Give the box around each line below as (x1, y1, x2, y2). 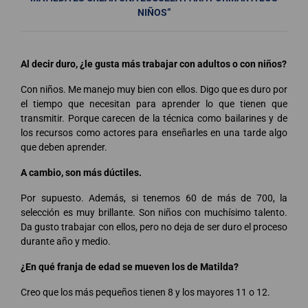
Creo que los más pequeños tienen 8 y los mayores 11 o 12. (21, 286, 270, 298)
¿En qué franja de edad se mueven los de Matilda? (21, 261, 239, 272)
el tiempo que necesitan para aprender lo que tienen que (21, 98, 287, 109)
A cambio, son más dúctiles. (21, 166, 142, 178)
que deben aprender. (21, 141, 107, 153)
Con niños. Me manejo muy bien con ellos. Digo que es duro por (21, 83, 287, 95)
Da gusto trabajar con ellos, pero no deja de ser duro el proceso (21, 221, 287, 232)
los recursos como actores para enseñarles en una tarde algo (21, 126, 287, 138)
